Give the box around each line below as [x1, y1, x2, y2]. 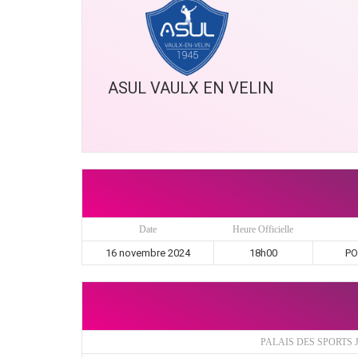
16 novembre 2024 [105, 246, 190, 259]
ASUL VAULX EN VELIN [107, 78, 274, 97]
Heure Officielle [233, 223, 293, 235]
